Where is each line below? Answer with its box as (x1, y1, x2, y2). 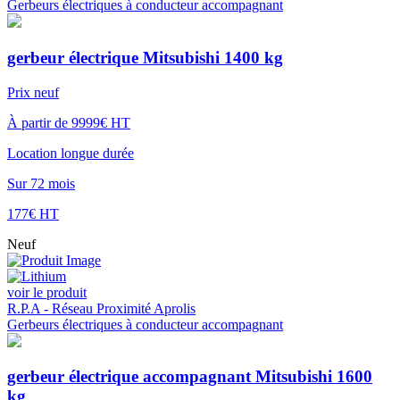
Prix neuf (7, 84, 59, 100)
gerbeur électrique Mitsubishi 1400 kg (7, 48, 283, 68)
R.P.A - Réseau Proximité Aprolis (7, 300, 196, 316)
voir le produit (7, 284, 87, 300)
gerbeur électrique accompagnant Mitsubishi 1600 (7, 367, 372, 387)
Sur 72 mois (7, 175, 75, 191)
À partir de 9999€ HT (7, 114, 130, 130)
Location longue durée (7, 145, 134, 161)
